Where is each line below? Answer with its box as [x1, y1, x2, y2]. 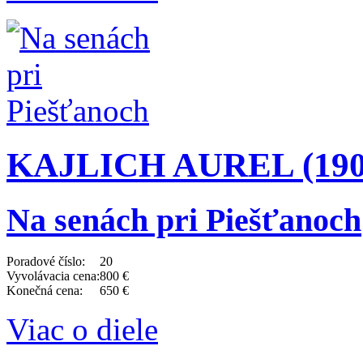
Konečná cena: [6, 283, 83, 297]
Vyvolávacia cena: [6, 268, 100, 283]
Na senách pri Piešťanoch [6, 201, 361, 238]
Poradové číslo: [6, 254, 85, 268]
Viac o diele [6, 311, 158, 347]
